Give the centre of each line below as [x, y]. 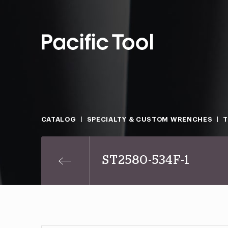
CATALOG [59, 119]
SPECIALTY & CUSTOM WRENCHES [150, 119]
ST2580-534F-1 [146, 160]
